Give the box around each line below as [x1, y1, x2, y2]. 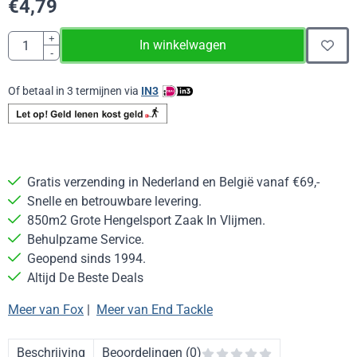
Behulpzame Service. [27, 232, 144, 248]
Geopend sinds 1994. [27, 251, 149, 267]
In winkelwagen [139, 37, 226, 53]
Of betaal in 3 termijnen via [8, 84, 141, 98]
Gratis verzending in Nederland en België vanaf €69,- [27, 175, 323, 190]
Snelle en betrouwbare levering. [27, 194, 205, 210]
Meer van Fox [8, 302, 84, 318]
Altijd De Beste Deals [27, 270, 147, 286]
